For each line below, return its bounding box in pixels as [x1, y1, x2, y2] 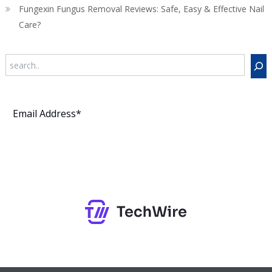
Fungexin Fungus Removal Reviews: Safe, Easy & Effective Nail [18, 3, 264, 15]
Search [4, 54, 32, 66]
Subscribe [114, 150, 158, 163]
